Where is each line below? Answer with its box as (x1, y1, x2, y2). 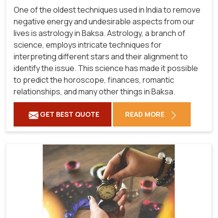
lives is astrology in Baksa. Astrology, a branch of (14, 28, 185, 39)
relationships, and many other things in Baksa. (14, 86, 175, 97)
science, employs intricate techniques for (14, 39, 162, 51)
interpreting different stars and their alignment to (14, 51, 188, 62)
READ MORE (125, 109, 166, 119)
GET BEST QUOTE (38, 109, 99, 119)
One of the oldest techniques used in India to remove (14, 4, 200, 16)
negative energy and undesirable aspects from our (14, 16, 195, 27)
